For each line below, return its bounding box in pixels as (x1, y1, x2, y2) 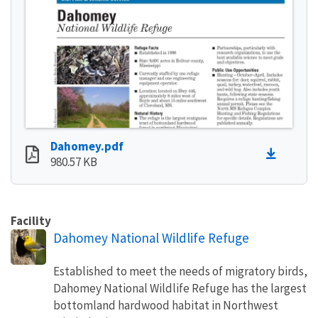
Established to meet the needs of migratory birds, (53, 263, 307, 279)
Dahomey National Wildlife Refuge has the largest (53, 280, 307, 296)
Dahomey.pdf (50, 138, 124, 154)
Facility (11, 212, 51, 229)
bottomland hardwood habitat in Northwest (53, 297, 278, 313)
